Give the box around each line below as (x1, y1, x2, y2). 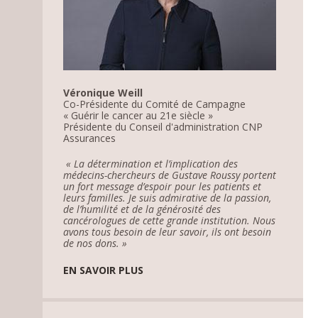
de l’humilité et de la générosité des (63, 202, 221, 216)
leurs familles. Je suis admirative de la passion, (63, 190, 272, 204)
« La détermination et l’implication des (63, 156, 238, 170)
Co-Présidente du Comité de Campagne (63, 97, 246, 111)
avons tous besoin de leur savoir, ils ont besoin (63, 224, 272, 238)
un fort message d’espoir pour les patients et (63, 179, 262, 193)
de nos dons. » (63, 236, 128, 250)
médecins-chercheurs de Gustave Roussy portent (63, 168, 277, 182)
